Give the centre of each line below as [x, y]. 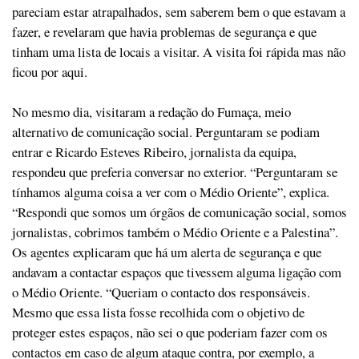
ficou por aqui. [50, 72]
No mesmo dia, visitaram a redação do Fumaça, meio [151, 112]
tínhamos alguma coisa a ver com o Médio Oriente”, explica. [171, 192]
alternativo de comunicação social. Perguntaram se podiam [166, 132]
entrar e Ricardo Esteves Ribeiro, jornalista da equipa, [154, 152]
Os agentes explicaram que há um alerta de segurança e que [167, 252]
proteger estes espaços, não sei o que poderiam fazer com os [170, 333]
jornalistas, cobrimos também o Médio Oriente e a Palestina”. [175, 232]
